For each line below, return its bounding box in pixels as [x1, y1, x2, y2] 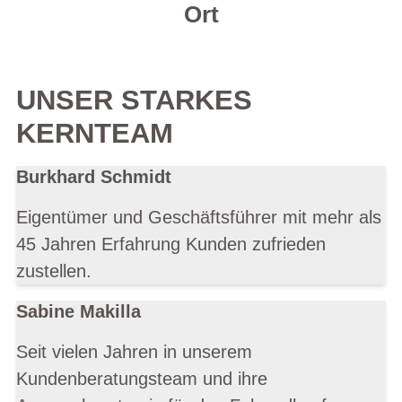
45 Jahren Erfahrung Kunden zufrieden [16, 234, 326, 255]
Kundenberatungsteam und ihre [16, 369, 267, 389]
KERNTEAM [16, 118, 173, 150]
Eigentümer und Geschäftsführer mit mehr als [16, 207, 381, 228]
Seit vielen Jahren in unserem [16, 342, 252, 363]
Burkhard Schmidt [16, 167, 171, 188]
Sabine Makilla [16, 301, 141, 322]
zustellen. [16, 261, 92, 282]
